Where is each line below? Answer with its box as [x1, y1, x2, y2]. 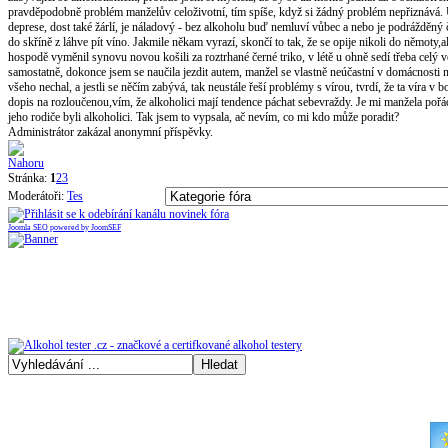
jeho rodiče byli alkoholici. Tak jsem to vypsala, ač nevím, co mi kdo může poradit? [8, 109, 399, 124]
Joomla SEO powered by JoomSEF [8, 222, 121, 232]
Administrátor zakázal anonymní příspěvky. [8, 124, 213, 139]
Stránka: [8, 170, 50, 185]
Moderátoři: [8, 188, 67, 203]
